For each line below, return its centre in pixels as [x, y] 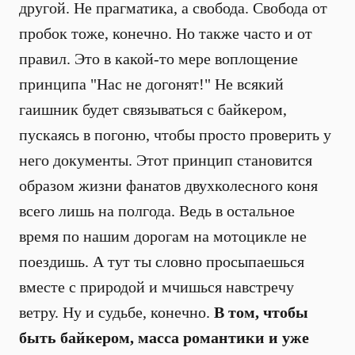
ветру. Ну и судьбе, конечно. [116, 312]
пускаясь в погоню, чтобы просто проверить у [175, 135]
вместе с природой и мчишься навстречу [157, 287]
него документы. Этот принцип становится [166, 160]
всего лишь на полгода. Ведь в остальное [157, 211]
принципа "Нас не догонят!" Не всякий [151, 84]
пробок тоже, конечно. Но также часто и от [166, 33]
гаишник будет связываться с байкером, [153, 109]
